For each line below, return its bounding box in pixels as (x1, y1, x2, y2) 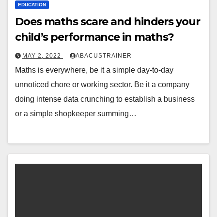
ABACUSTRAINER (76, 52, 132, 60)
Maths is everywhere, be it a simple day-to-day (15, 66, 173, 75)
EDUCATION (18, 2, 46, 8)
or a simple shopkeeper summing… (15, 109, 137, 118)
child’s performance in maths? (15, 31, 174, 44)
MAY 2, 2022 (22, 52, 63, 60)
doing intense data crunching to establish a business (15, 95, 195, 104)
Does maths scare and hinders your (15, 15, 200, 29)
